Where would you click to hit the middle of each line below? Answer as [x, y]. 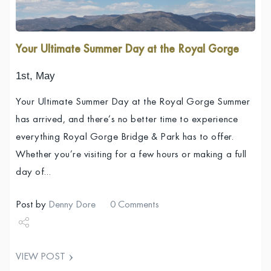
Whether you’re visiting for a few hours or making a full [131, 155]
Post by [32, 206]
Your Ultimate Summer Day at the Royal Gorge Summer [133, 103]
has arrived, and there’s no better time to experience [127, 120]
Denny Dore [72, 206]
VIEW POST [41, 257]
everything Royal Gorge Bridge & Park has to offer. [125, 138]
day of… [34, 173]
